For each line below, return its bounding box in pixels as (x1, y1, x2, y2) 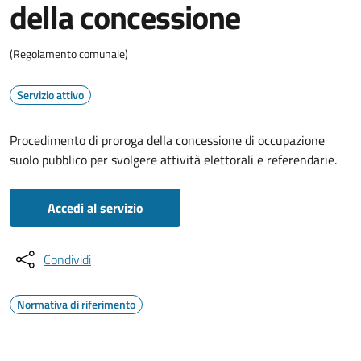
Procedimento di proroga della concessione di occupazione (10, 131, 325, 150)
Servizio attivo (17, 86, 84, 103)
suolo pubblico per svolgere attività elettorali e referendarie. (10, 150, 337, 169)
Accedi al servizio (47, 198, 143, 218)
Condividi (44, 250, 91, 269)
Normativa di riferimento (17, 296, 135, 313)
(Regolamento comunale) (10, 45, 128, 62)
